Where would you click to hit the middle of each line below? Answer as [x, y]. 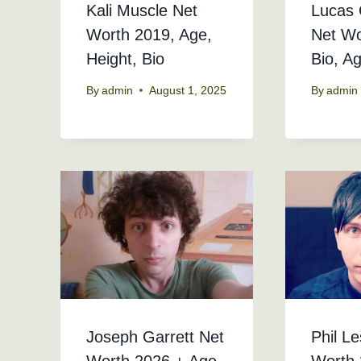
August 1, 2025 [188, 90]
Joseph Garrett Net [155, 337]
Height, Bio [125, 59]
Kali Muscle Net [142, 11]
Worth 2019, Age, [149, 35]
